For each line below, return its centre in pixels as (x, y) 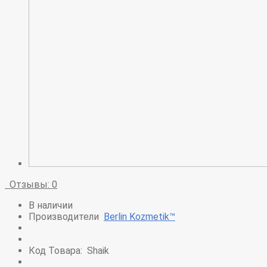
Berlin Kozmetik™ (139, 217)
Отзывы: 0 (31, 185)
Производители (64, 217)
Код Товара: (55, 251)
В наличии (51, 206)
